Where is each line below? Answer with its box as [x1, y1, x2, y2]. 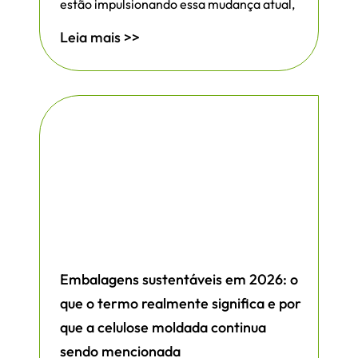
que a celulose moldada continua [60, 318, 266, 337]
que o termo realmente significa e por [60, 294, 301, 313]
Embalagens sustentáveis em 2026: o [60, 270, 298, 289]
